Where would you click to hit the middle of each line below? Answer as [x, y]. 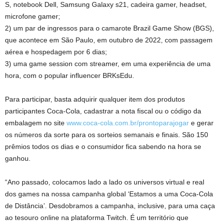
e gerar [201, 123]
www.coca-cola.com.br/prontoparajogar [128, 123]
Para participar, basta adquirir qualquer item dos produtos [95, 99]
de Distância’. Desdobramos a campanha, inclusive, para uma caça [110, 206]
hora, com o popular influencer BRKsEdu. [70, 76]
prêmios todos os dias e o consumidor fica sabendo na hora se [103, 147]
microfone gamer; [33, 17]
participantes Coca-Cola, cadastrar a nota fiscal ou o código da [103, 111]
